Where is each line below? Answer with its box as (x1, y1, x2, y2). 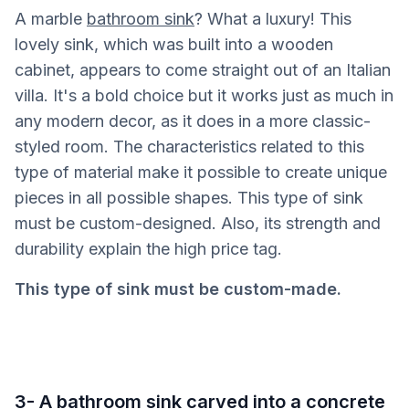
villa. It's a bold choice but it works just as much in (15, 85, 393, 105)
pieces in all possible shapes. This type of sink (15, 187, 363, 207)
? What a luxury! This (194, 8, 351, 28)
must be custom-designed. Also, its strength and (15, 213, 381, 233)
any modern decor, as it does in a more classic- (15, 110, 371, 131)
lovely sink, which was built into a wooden (15, 34, 333, 54)
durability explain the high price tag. (15, 238, 282, 258)
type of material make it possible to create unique (15, 162, 387, 182)
